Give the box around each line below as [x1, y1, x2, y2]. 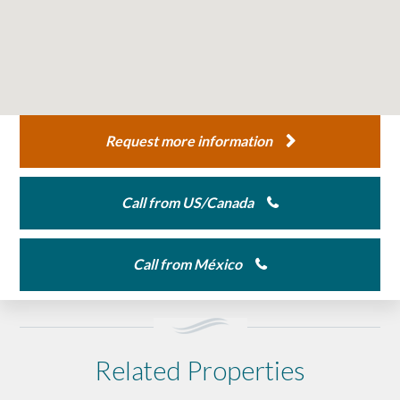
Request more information [104, 131, 272, 149]
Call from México [133, 254, 242, 272]
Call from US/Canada [121, 193, 254, 211]
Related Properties [95, 354, 305, 386]
